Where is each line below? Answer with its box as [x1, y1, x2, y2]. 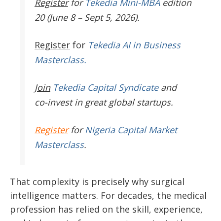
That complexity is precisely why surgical [10, 175, 184, 187]
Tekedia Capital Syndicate [50, 81, 158, 93]
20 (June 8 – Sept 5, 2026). [35, 11, 140, 23]
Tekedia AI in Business [88, 38, 181, 51]
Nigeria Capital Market [85, 123, 177, 136]
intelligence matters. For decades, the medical [10, 189, 207, 201]
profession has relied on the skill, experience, [10, 203, 203, 215]
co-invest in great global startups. [35, 96, 173, 108]
